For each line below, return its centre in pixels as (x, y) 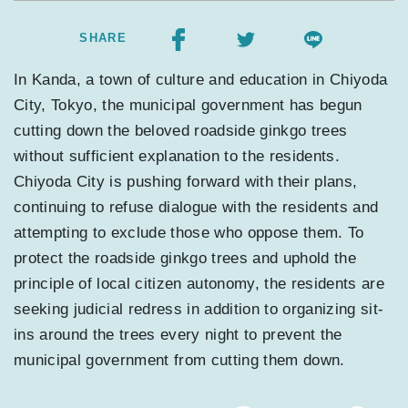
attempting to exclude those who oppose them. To (189, 233)
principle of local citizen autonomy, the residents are (199, 284)
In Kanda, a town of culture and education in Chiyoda (201, 80)
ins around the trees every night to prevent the (178, 335)
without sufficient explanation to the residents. (177, 157)
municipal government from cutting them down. (179, 361)
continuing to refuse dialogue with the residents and (196, 208)
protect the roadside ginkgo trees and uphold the (185, 259)
